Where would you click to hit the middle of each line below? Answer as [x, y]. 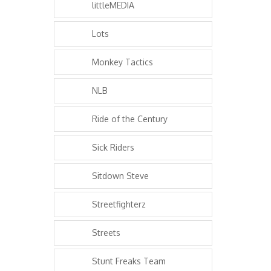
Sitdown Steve [120, 176]
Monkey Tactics [122, 62]
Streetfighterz [119, 204]
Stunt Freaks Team [129, 261]
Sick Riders [113, 148]
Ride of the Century [130, 119]
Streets [106, 233]
